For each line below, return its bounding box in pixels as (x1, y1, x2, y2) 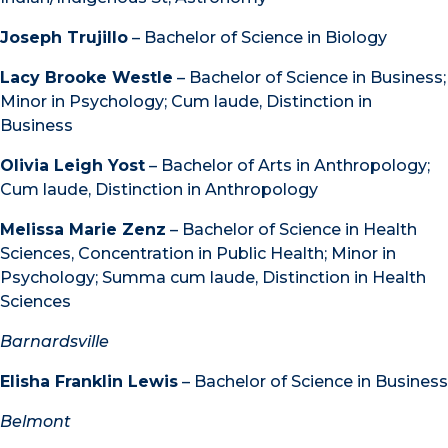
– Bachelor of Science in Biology (128, 27, 387, 47)
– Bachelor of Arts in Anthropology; (145, 155, 430, 175)
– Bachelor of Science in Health (166, 219, 417, 239)
